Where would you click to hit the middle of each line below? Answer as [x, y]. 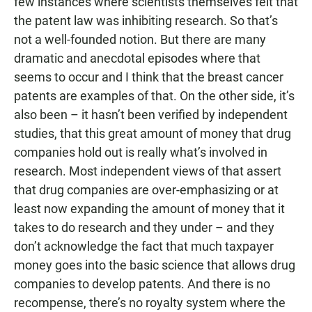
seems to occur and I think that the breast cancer [149, 77]
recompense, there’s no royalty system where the [150, 303]
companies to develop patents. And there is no [142, 284]
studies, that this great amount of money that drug [153, 133]
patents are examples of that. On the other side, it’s [154, 96]
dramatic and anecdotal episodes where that [137, 58]
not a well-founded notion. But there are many [140, 39]
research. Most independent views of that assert [148, 171]
